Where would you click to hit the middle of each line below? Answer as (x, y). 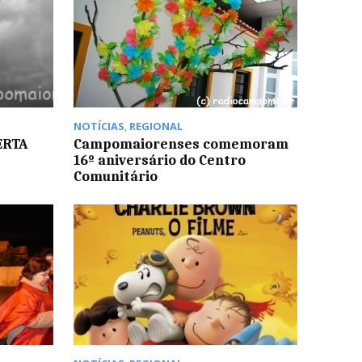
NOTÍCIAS (99, 126)
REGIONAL (156, 126)
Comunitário (115, 176)
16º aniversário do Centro (159, 160)
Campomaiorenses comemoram (181, 143)
